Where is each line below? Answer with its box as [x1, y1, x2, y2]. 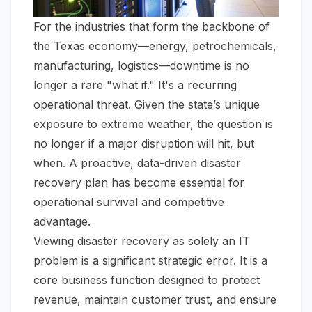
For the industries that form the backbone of [33, 19, 270, 34]
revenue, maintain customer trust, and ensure [33, 292, 276, 307]
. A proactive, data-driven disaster [63, 156, 241, 171]
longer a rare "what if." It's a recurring [33, 78, 237, 93]
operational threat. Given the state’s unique [33, 97, 260, 112]
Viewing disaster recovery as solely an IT [33, 234, 250, 249]
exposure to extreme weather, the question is [33, 117, 273, 132]
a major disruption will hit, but [95, 136, 254, 151]
